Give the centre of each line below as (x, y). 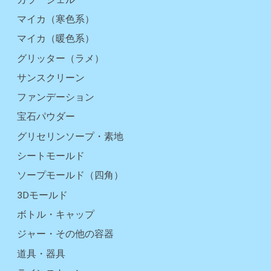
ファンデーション (56, 98)
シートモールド (51, 156)
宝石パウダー (46, 117)
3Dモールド (42, 195)
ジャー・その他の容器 (65, 234)
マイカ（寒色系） (56, 19)
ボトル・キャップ (56, 215)
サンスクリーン (51, 78)
